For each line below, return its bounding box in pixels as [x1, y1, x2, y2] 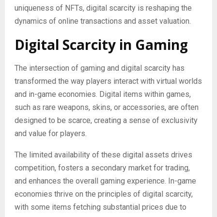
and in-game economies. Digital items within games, [15, 89, 191, 99]
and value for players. [15, 128, 89, 138]
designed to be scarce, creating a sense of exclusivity [15, 115, 198, 125]
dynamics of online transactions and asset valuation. [15, 16, 191, 26]
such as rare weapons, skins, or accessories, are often [15, 102, 199, 112]
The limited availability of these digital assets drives [15, 150, 192, 159]
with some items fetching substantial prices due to [15, 202, 186, 212]
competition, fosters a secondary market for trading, [15, 163, 190, 172]
